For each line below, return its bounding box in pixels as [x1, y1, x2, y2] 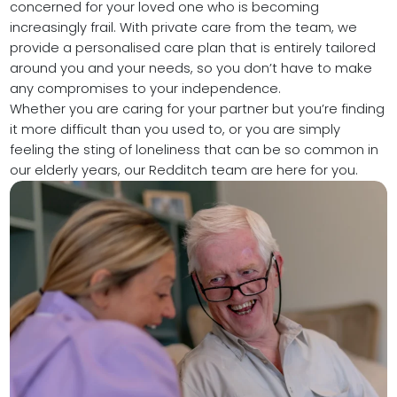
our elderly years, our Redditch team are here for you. [9, 161, 358, 180]
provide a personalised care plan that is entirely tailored [9, 39, 376, 58]
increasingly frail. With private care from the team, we [9, 19, 357, 37]
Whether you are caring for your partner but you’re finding [9, 100, 385, 119]
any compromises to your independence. [9, 80, 281, 98]
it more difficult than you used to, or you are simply [9, 121, 340, 139]
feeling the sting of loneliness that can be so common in [9, 141, 378, 160]
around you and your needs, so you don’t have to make [9, 59, 372, 78]
